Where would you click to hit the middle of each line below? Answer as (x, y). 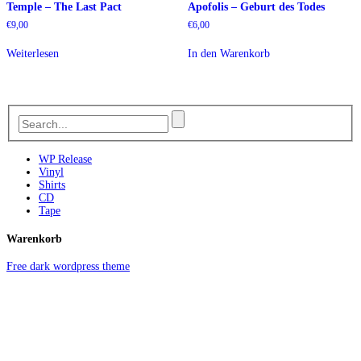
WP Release (65, 160)
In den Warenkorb (228, 53)
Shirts (52, 185)
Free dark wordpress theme (68, 267)
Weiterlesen (33, 53)
